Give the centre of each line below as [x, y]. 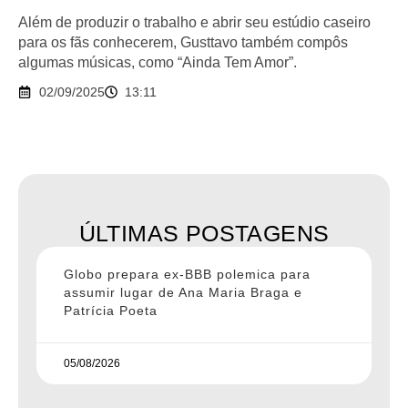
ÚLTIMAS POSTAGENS [204, 233]
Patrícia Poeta [111, 310]
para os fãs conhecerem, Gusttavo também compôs [183, 42]
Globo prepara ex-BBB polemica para [187, 274]
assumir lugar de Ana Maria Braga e [183, 292]
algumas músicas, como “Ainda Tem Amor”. [158, 62]
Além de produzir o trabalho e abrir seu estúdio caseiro [194, 22]
